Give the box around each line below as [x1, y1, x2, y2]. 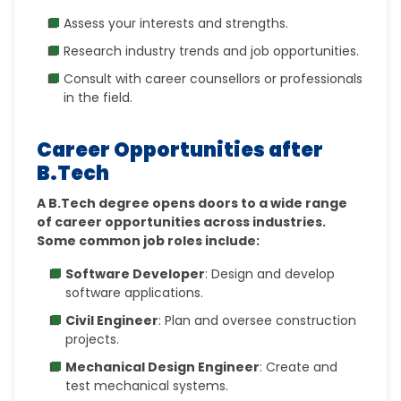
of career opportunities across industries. [37, 213, 327, 231]
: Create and [260, 358, 338, 376]
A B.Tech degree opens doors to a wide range [37, 194, 348, 212]
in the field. [64, 89, 133, 107]
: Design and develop [205, 265, 336, 283]
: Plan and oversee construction [158, 311, 357, 329]
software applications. [65, 284, 204, 302]
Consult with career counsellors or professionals [64, 70, 363, 88]
